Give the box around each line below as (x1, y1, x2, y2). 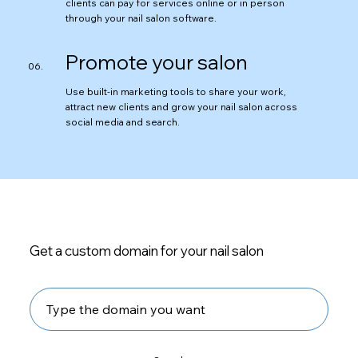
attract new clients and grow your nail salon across (66, 100, 298, 113)
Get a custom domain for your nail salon (30, 242, 265, 260)
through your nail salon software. (66, 12, 217, 25)
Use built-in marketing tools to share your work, (66, 85, 287, 97)
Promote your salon (66, 50, 249, 75)
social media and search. (66, 115, 181, 128)
